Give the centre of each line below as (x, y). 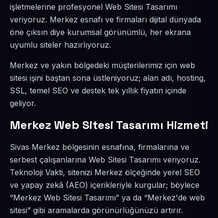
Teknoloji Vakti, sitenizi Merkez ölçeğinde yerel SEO (105, 172)
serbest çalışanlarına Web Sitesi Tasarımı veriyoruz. (105, 160)
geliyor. (23, 103)
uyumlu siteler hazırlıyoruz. (60, 45)
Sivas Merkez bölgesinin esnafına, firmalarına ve (100, 147)
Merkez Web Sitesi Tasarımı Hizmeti (109, 125)
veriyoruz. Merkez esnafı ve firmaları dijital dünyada (105, 19)
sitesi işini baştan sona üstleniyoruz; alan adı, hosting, (108, 78)
